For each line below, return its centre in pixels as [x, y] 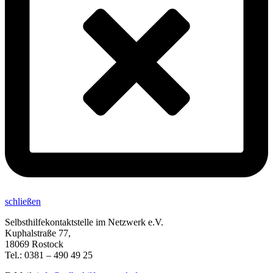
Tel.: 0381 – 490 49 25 [49, 255]
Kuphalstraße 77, [38, 233]
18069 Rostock [34, 244]
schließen [23, 202]
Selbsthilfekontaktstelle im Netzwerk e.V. [84, 222]
